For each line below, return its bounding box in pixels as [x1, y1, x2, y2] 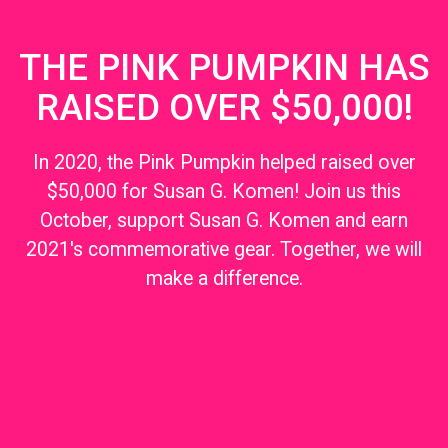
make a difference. [145, 267, 303, 291]
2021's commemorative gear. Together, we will [26, 238, 422, 262]
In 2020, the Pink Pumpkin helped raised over [32, 151, 416, 175]
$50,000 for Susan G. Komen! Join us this [47, 180, 401, 204]
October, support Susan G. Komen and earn [40, 209, 408, 233]
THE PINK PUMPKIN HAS [18, 46, 430, 90]
